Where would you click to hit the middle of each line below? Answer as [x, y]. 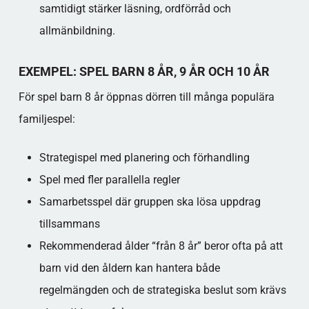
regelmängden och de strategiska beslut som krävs [162, 290]
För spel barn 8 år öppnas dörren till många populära [146, 97]
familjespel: [47, 119]
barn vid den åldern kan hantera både [129, 268]
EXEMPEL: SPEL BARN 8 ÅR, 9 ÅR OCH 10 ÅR [144, 71]
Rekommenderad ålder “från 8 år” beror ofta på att [161, 246]
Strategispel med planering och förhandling [144, 158]
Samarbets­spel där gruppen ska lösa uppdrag [150, 202]
